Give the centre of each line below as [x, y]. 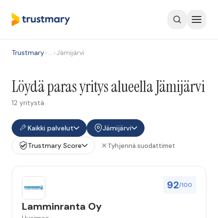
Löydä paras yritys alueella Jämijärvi [108, 87]
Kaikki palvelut [51, 128]
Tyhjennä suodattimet [141, 145]
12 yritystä [28, 103]
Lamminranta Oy [62, 206]
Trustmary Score [55, 145]
